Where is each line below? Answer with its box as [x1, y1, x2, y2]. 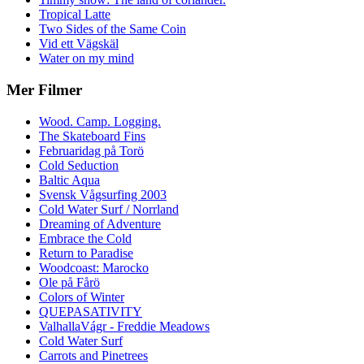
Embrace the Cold [39, 231, 132, 245]
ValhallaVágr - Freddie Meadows [39, 318, 210, 333]
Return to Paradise [39, 245, 133, 260]
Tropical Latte [39, 7, 110, 22]
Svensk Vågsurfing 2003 [39, 187, 167, 201]
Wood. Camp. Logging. [39, 114, 161, 128]
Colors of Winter [39, 289, 124, 304]
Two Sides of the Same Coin [39, 22, 186, 37]
